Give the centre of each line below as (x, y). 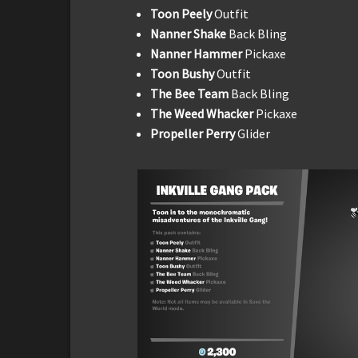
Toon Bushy (182, 74)
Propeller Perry (194, 134)
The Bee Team (191, 94)
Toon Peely (182, 14)
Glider (254, 134)
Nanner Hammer (197, 54)
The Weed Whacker (203, 114)
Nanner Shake (189, 34)
